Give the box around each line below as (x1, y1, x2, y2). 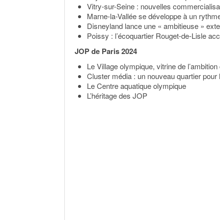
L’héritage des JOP (87, 90, 147, 101)
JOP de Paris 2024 (75, 46, 137, 56)
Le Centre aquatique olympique (87, 81, 186, 91)
